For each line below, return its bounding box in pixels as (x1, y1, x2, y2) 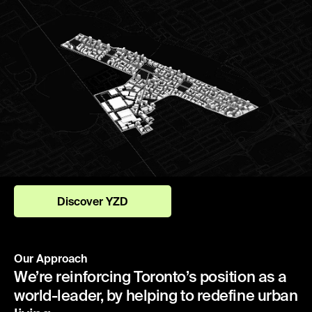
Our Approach (14, 252, 88, 265)
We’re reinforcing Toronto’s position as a (14, 267, 287, 286)
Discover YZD (57, 195, 128, 208)
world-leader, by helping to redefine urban (14, 286, 298, 304)
